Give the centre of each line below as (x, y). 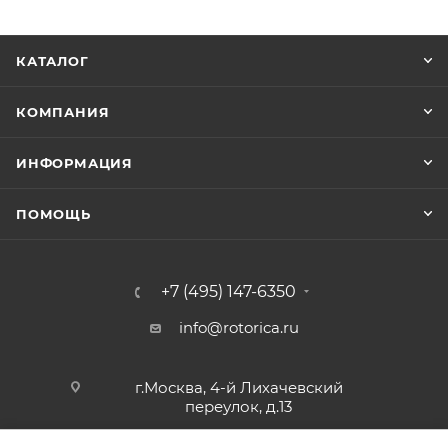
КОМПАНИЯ (63, 112)
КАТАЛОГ (52, 61)
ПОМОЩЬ (53, 214)
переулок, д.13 (238, 406)
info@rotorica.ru (238, 327)
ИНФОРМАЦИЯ (74, 163)
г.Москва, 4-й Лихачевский (238, 387)
